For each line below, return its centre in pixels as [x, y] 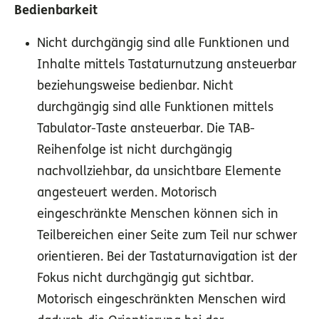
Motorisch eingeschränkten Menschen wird [161, 300]
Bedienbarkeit [56, 11]
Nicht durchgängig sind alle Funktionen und [163, 44]
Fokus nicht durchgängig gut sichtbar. [145, 279]
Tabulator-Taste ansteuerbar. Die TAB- [146, 130]
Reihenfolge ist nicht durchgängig [135, 151]
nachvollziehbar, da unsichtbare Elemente [159, 172]
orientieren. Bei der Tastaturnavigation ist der [167, 258]
